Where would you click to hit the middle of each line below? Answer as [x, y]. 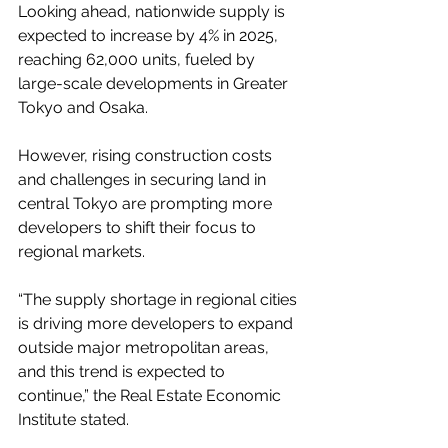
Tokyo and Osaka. [83, 107]
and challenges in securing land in [144, 179]
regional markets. [81, 251]
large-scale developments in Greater [155, 83]
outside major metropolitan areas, [145, 347]
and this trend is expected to [123, 371]
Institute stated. [73, 419]
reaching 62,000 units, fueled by [138, 59]
